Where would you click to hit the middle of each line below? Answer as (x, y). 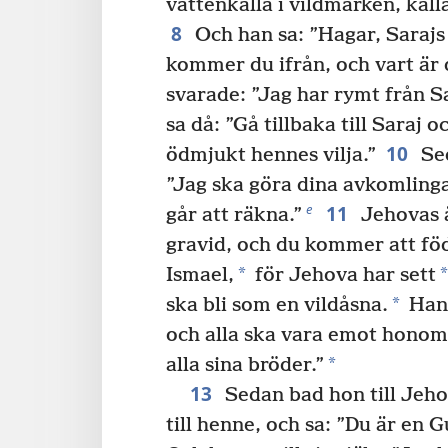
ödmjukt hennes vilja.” (271, 156)
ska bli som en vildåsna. (277, 306)
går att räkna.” (234, 216)
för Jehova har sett (343, 276)
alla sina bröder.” (245, 366)
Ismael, (200, 276)
